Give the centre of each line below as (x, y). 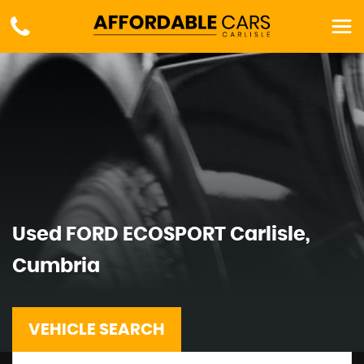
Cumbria (56, 266)
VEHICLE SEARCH (97, 330)
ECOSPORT (172, 235)
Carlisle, (268, 235)
